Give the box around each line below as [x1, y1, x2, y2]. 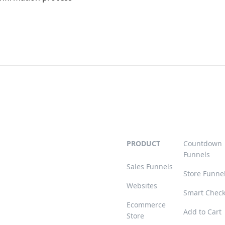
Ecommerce [127, 200, 166, 209]
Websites [127, 181, 157, 190]
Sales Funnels [127, 162, 173, 171]
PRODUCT [127, 139, 160, 148]
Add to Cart [183, 207, 221, 216]
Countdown [183, 139, 222, 148]
